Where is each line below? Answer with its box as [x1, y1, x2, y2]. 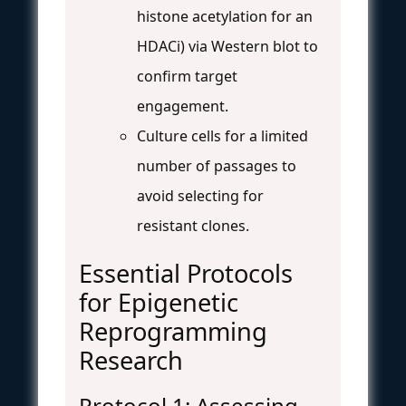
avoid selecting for [137, 185, 264, 206]
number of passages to [137, 155, 296, 176]
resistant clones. [137, 215, 249, 236]
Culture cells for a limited [137, 125, 308, 146]
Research [79, 343, 183, 377]
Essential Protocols [79, 256, 293, 290]
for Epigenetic [79, 285, 238, 319]
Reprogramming [79, 314, 267, 348]
